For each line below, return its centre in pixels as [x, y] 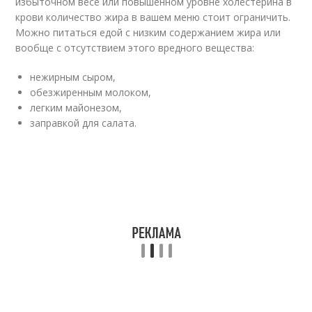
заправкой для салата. [84, 123]
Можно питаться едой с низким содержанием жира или [148, 32]
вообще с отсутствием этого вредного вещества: [135, 48]
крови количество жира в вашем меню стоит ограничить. [153, 17]
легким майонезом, [76, 108]
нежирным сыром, [73, 77]
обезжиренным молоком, [91, 92]
